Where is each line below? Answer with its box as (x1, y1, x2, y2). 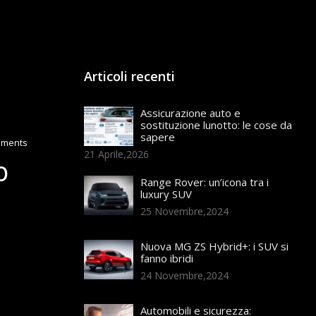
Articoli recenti (84, 68, 176, 85)
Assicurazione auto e (140, 106, 241, 120)
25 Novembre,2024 (140, 205, 229, 218)
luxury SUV (140, 187, 193, 201)
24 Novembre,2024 (140, 269, 229, 282)
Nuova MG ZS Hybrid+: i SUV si (140, 239, 289, 253)
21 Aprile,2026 (84, 147, 150, 161)
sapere (140, 130, 176, 144)
